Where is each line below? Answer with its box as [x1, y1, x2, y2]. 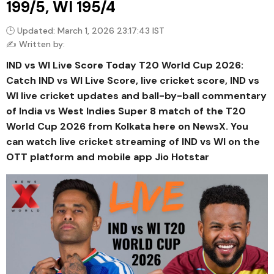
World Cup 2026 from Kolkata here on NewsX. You [6, 120, 248, 133]
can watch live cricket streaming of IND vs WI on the [6, 135, 260, 148]
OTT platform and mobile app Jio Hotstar [6, 150, 209, 163]
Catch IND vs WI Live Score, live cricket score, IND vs [6, 74, 259, 87]
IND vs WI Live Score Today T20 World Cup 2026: [6, 59, 243, 72]
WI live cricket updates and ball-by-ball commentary [6, 89, 267, 102]
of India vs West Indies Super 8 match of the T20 [6, 105, 246, 117]
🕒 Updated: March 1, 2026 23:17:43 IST [6, 25, 165, 36]
